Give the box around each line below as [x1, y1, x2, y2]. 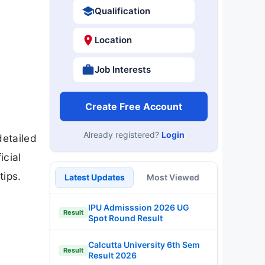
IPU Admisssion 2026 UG [88, 202, 189, 212]
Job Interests [94, 63, 151, 75]
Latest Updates [64, 172, 125, 182]
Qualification [94, 5, 150, 17]
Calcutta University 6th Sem [88, 240, 200, 250]
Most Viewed [147, 172, 199, 182]
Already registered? [83, 129, 161, 140]
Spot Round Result [88, 212, 163, 223]
